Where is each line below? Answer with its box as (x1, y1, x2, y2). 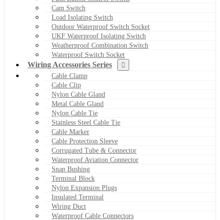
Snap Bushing (52, 165, 90, 173)
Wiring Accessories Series (27, 60, 112, 69)
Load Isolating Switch (52, 13, 113, 21)
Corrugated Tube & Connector (52, 146, 137, 154)
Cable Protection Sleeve (52, 137, 118, 145)
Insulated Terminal (52, 193, 104, 201)
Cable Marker (52, 128, 89, 136)
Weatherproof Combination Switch (52, 41, 148, 49)
